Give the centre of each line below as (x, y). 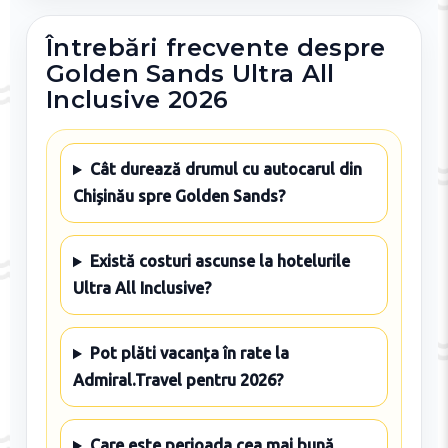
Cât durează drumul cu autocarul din (225, 169)
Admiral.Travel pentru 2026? (177, 380)
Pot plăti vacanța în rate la (189, 353)
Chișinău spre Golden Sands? (178, 196)
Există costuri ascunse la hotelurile (219, 261)
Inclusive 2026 (137, 100)
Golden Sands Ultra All (190, 74)
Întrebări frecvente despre (216, 48)
